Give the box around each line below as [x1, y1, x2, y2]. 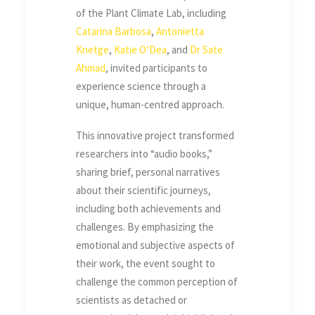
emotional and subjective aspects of [76, 238, 235, 252]
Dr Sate [190, 43, 223, 57]
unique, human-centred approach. [76, 98, 224, 112]
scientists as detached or [76, 293, 187, 307]
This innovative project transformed [76, 129, 234, 143]
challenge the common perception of [76, 275, 238, 289]
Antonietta [156, 25, 204, 39]
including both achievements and [76, 202, 221, 216]
